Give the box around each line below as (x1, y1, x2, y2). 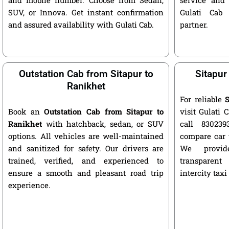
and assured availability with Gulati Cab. (8, 19, 154, 30)
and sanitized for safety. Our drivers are (8, 143, 164, 153)
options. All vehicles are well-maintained (8, 130, 164, 141)
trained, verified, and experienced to (8, 155, 164, 166)
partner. (180, 19, 208, 30)
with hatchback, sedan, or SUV (42, 118, 164, 129)
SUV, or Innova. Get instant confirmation (8, 7, 164, 17)
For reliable (180, 94, 225, 104)
